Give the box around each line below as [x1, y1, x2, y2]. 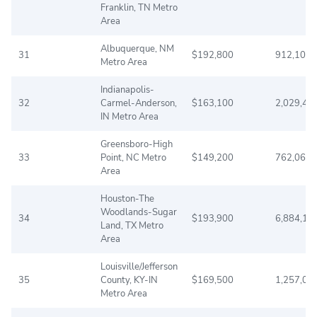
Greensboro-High [100, 137, 173, 151]
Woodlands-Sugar [100, 205, 177, 219]
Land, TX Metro [100, 219, 163, 232]
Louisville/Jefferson [100, 260, 178, 273]
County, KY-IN [100, 273, 158, 287]
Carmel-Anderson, [100, 96, 177, 110]
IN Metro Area [100, 110, 158, 123]
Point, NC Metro [100, 151, 166, 164]
